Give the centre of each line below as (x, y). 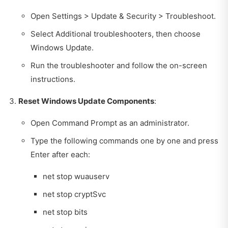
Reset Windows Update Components (86, 101)
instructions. (53, 79)
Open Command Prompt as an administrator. (110, 123)
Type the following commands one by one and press (124, 140)
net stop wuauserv (76, 176)
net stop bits (65, 212)
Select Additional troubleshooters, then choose (116, 34)
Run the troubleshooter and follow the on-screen (119, 65)
